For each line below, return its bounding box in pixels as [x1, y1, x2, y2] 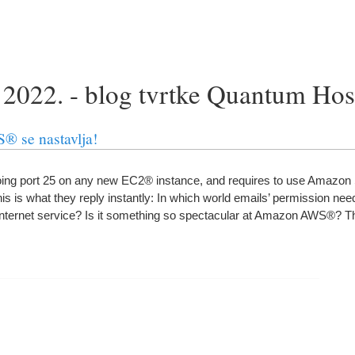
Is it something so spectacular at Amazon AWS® [85, 208, 335, 222]
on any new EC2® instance [59, 174, 200, 187]
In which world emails [157, 191, 268, 204]
